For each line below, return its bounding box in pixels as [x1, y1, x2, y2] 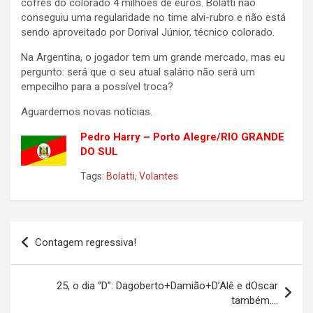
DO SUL [80, 145, 118, 159]
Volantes [139, 170, 178, 182]
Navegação [10, 221, 99, 242]
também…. [231, 294, 278, 307]
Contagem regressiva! [35, 236, 136, 249]
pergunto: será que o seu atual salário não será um [21, 66, 255, 79]
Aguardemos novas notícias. [21, 105, 152, 119]
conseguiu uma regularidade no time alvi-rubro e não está [21, 11, 286, 24]
